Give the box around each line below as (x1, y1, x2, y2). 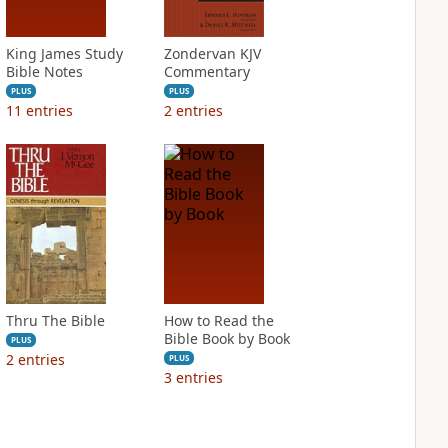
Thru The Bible (5, 311, 105, 330)
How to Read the (163, 311, 274, 330)
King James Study (5, 44, 123, 63)
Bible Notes (5, 62, 83, 81)
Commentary (163, 62, 250, 81)
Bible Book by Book (163, 329, 290, 348)
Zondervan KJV (163, 44, 261, 63)
